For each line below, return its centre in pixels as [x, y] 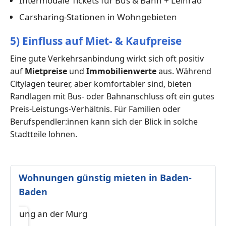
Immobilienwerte [121, 71]
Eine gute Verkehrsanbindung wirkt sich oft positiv [107, 58]
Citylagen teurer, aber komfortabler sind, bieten [101, 83]
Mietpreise [46, 71]
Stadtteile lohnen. [44, 134]
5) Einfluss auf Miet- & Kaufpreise [96, 41]
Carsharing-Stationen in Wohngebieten [98, 17]
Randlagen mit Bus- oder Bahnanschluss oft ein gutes [112, 96]
